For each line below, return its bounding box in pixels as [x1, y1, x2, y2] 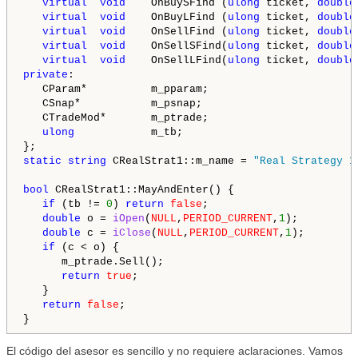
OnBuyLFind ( [125, 11, 228, 23]
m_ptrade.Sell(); [23, 256, 164, 268]
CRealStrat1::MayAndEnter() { [49, 184, 234, 196]
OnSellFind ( [125, 26, 228, 38]
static [23, 155, 62, 167]
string [68, 155, 106, 167]
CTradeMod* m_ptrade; [23, 112, 228, 124]
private [23, 69, 68, 81]
